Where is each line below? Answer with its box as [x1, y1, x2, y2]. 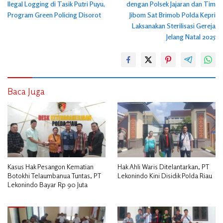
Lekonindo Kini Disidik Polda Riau [117, 171, 212, 180]
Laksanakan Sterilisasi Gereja [132, 21, 216, 30]
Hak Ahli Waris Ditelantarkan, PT [117, 162, 210, 171]
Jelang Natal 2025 [166, 32, 216, 41]
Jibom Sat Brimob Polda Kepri [129, 10, 216, 19]
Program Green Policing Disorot [7, 10, 101, 19]
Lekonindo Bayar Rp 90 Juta [7, 180, 88, 189]
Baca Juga [7, 85, 45, 97]
